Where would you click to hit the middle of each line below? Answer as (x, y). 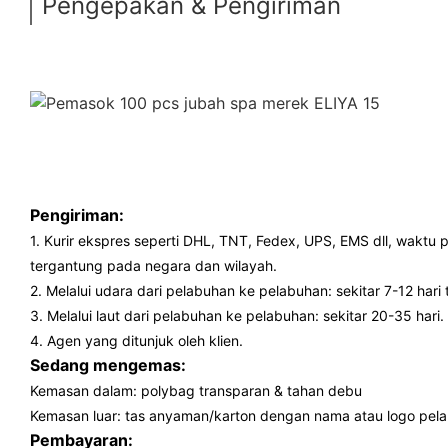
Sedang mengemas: (108, 364)
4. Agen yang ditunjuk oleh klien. (136, 340)
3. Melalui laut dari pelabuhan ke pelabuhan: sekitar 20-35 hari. (237, 315)
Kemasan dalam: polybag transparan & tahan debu (196, 390)
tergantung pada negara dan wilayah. (153, 265)
